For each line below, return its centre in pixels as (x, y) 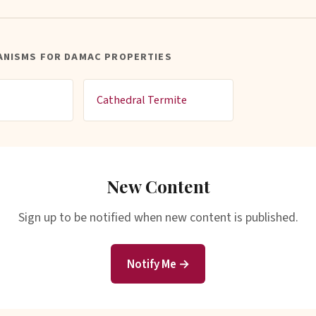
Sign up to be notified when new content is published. (158, 217)
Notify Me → (158, 264)
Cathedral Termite (141, 100)
